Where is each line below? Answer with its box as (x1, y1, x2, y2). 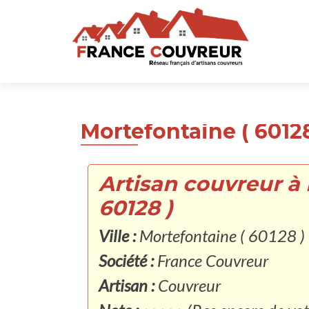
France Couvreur (154, 250, 268, 270)
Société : (99, 250, 154, 270)
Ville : (99, 226, 139, 246)
